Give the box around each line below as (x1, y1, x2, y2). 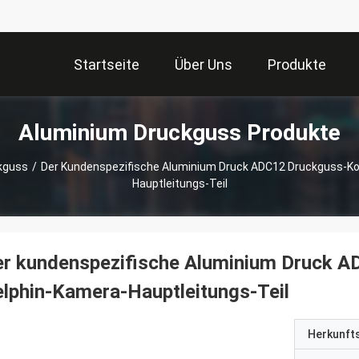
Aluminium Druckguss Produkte (18, 119, 341, 146)
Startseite (74, 56, 139, 74)
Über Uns (175, 56, 232, 74)
